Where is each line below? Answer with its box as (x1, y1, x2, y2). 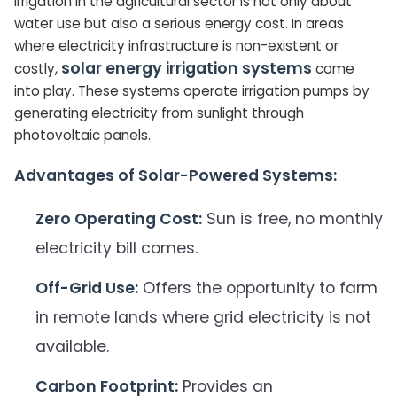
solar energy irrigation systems (61, 57, 312, 79)
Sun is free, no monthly (202, 207, 383, 230)
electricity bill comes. (35, 237, 198, 259)
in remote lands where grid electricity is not (35, 306, 371, 328)
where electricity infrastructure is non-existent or (14, 35, 339, 55)
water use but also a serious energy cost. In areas (14, 13, 344, 33)
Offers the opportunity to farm (138, 276, 378, 299)
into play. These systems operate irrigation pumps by (14, 81, 370, 100)
